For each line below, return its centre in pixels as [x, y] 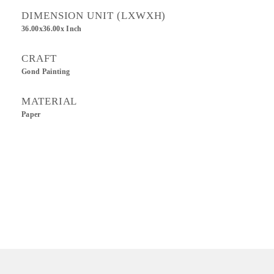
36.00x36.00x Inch [52, 29]
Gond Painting [46, 72]
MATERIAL [50, 101]
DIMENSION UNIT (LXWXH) [94, 16]
